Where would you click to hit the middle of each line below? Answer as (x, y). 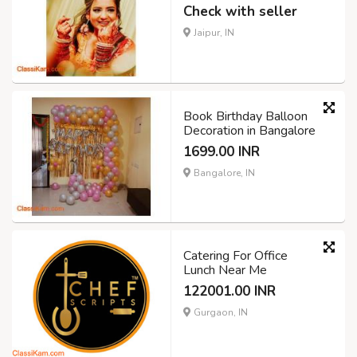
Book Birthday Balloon (245, 116)
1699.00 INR (222, 151)
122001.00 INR (229, 292)
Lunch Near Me (225, 271)
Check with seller (240, 11)
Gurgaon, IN (220, 313)
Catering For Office (235, 256)
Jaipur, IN (213, 32)
